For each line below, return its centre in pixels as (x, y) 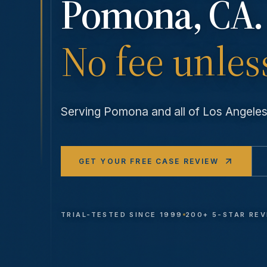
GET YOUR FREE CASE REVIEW (148, 161)
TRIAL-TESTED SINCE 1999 (122, 215)
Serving (82, 112)
